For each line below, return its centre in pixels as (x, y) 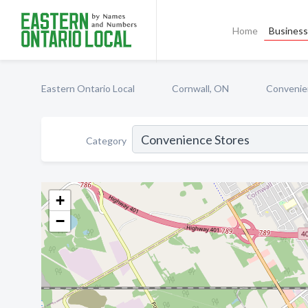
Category (106, 140)
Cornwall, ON (200, 88)
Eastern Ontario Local (88, 88)
